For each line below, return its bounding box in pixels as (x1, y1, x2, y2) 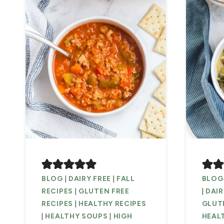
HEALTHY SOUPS (45, 212, 108, 221)
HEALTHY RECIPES (78, 199, 146, 208)
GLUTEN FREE (78, 187, 129, 196)
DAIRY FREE (68, 174, 111, 183)
